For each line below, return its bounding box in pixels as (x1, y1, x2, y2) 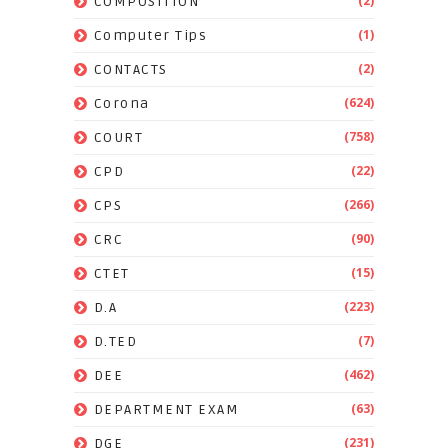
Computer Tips (93, 27, 208, 45)
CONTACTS (93, 61, 168, 79)
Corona (93, 95, 150, 113)
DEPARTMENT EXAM (93, 401, 240, 419)
